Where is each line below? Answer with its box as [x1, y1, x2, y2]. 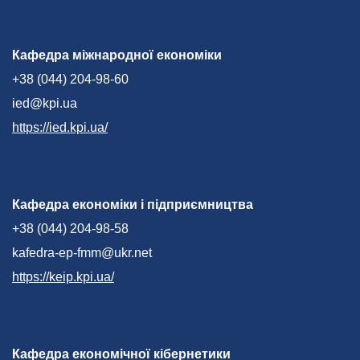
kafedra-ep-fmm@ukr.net [12, 245, 152, 260]
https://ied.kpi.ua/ [12, 120, 108, 134]
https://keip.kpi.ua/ [12, 269, 114, 284]
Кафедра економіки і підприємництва [12, 197, 253, 211]
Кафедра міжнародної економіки [12, 47, 222, 62]
